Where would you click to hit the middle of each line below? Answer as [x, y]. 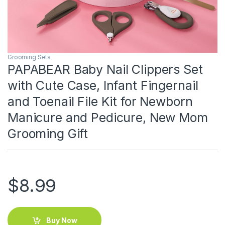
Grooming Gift [48, 134]
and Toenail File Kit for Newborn [100, 102]
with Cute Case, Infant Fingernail [103, 86]
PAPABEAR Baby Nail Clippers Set [105, 70]
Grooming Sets [29, 57]
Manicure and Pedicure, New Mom [108, 118]
